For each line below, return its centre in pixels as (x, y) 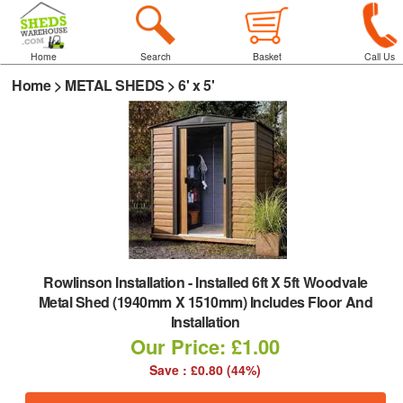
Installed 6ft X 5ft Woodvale (282, 282)
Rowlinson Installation (116, 282)
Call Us (379, 56)
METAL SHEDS (115, 85)
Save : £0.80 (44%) (206, 370)
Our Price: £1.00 (206, 346)
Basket (268, 56)
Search (155, 56)
